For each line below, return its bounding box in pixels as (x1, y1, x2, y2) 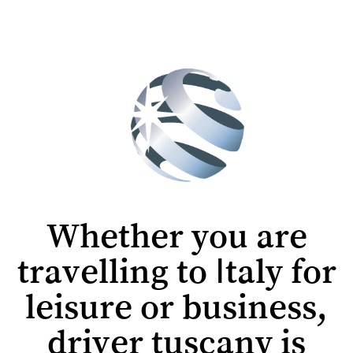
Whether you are (46, 217, 307, 254)
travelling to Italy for (17, 253, 336, 289)
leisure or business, (25, 288, 328, 325)
